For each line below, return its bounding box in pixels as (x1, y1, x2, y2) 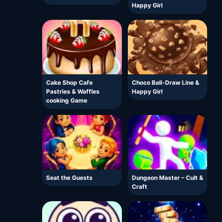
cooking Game (46, 97, 87, 105)
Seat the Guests (46, 174, 93, 182)
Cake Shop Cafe (46, 79, 93, 87)
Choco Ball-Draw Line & (131, 79, 199, 87)
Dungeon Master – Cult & (131, 174, 203, 182)
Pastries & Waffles (46, 88, 100, 96)
